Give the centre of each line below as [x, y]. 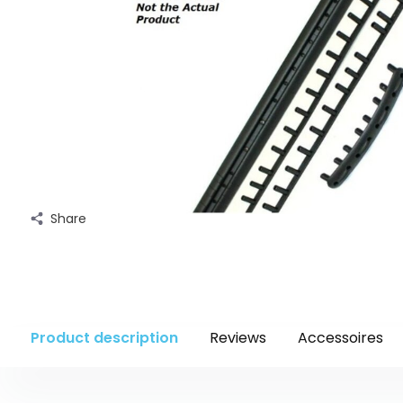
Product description [104, 338]
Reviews [237, 338]
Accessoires [340, 338]
